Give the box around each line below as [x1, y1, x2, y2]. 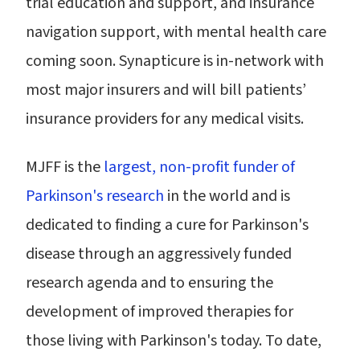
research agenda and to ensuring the [26, 272, 273, 294]
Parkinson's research [26, 185, 164, 207]
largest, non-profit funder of [104, 156, 295, 178]
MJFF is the [26, 156, 104, 178]
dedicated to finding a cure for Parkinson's [26, 214, 309, 236]
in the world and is [164, 185, 290, 207]
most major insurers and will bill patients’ [26, 79, 306, 101]
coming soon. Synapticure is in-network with [26, 50, 324, 72]
